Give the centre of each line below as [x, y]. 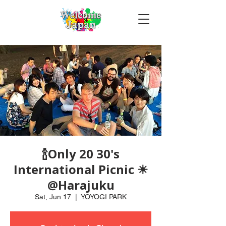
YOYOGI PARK [104, 197]
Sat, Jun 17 [53, 197]
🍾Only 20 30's [81, 154]
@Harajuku [81, 185]
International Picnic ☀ [81, 169]
